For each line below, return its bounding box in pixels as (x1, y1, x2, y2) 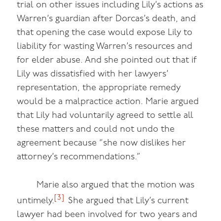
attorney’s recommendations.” (17, 152, 141, 162)
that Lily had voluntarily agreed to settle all (17, 111, 194, 121)
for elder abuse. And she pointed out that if (17, 56, 197, 66)
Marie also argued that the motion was (37, 181, 195, 190)
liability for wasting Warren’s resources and (17, 42, 193, 52)
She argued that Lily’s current (66, 196, 189, 206)
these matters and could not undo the (17, 125, 175, 135)
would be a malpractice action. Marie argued (17, 97, 199, 107)
